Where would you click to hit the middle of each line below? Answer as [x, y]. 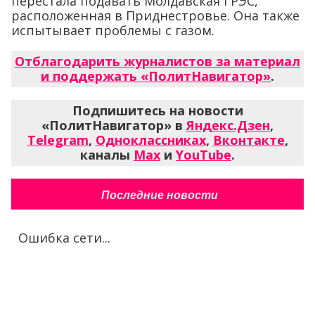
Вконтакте [249, 140]
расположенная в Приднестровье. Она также [155, 15]
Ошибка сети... [64, 237]
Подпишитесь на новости [157, 110]
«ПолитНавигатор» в [114, 125]
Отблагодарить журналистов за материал [157, 61]
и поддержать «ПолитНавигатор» [156, 76]
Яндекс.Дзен [228, 125]
